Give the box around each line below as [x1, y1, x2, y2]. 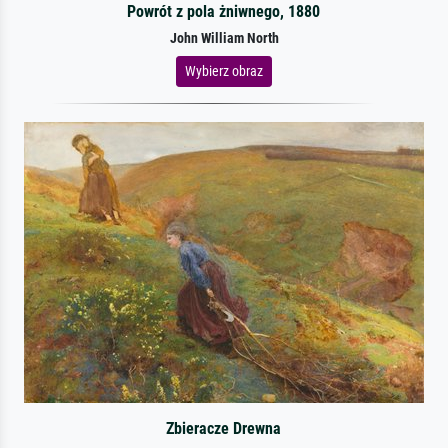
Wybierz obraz [185, 62, 263, 79]
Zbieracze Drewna [166, 418, 282, 438]
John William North [169, 29, 279, 47]
